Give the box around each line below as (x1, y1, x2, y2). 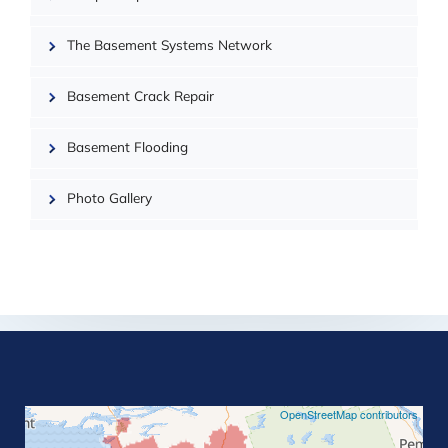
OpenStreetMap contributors (280, 405, 418, 422)
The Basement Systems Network (66, 39, 272, 53)
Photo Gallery (66, 192, 152, 206)
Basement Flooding (66, 141, 188, 155)
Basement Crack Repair (66, 90, 214, 104)
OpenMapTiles (280, 39, 351, 56)
